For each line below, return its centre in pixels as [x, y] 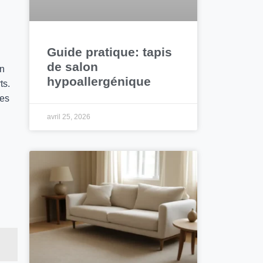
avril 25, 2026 [69, 117]
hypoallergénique [99, 81]
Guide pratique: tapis [110, 52]
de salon [73, 66]
